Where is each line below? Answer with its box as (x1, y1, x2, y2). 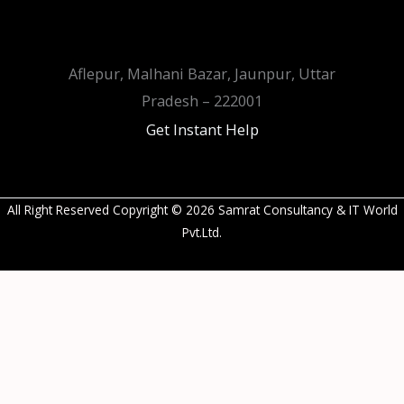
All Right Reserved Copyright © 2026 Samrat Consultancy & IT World (6, 201, 398, 219)
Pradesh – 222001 (142, 90, 262, 112)
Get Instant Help (145, 119, 259, 141)
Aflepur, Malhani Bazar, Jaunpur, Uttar (69, 63, 335, 85)
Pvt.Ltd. (182, 224, 222, 242)
